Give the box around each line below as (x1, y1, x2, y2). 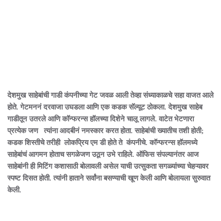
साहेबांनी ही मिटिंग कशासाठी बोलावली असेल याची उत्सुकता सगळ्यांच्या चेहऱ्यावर (7, 162, 209, 170)
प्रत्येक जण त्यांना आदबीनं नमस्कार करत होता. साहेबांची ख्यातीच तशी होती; (7, 127, 204, 135)
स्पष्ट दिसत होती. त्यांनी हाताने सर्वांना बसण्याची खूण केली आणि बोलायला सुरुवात (7, 174, 210, 182)
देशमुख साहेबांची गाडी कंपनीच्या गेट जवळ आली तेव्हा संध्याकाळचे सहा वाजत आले (7, 91, 214, 99)
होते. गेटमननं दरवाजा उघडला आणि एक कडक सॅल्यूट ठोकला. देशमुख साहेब (7, 103, 202, 111)
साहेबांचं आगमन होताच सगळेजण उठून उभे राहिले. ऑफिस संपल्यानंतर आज (7, 150, 199, 158)
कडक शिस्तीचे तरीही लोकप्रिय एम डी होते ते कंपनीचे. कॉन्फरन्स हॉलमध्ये (7, 139, 197, 147)
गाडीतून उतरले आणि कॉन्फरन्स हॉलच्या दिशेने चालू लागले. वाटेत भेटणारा (7, 115, 194, 123)
